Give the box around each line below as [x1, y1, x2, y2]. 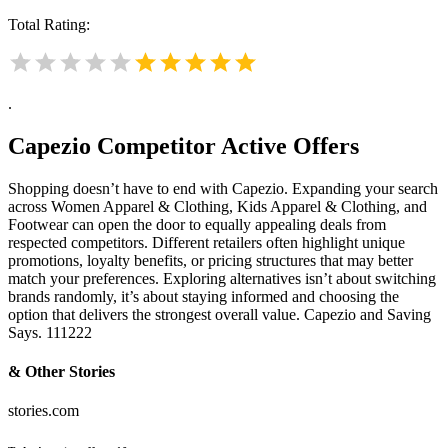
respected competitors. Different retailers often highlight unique [8, 233, 405, 251]
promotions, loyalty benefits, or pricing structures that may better [8, 251, 413, 269]
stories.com [8, 402, 79, 420]
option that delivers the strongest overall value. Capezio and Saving [8, 305, 431, 323]
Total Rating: [8, 15, 90, 33]
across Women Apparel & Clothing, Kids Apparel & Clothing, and [8, 197, 427, 215]
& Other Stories [8, 362, 115, 380]
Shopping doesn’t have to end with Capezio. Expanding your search [8, 179, 438, 197]
